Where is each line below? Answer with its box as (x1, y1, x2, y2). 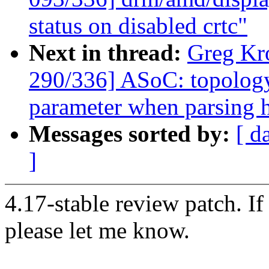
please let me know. (5, 217, 190, 244)
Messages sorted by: (29, 121, 236, 147)
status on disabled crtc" (29, 13, 247, 39)
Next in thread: (29, 40, 187, 66)
